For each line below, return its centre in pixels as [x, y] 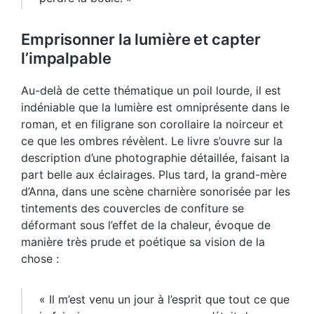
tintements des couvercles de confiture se [132, 208]
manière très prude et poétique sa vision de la [143, 241]
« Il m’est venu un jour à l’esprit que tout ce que [164, 299]
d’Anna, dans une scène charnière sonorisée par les [156, 191]
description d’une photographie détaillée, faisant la [155, 157]
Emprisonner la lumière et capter [141, 39]
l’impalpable [66, 58]
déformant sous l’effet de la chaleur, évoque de [146, 225]
